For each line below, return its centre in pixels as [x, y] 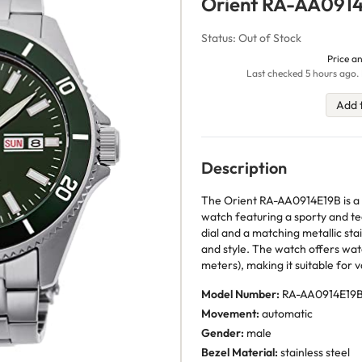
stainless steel [314, 352]
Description [244, 168]
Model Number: [240, 294]
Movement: [230, 314]
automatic [286, 314]
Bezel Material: [240, 352]
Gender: [223, 333]
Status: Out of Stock [251, 38]
